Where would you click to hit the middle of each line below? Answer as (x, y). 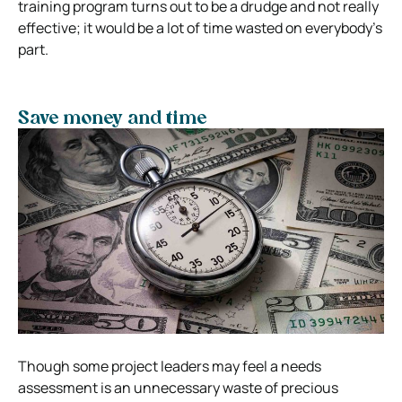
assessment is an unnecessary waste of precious (178, 388)
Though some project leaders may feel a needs (170, 367)
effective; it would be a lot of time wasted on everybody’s (200, 27)
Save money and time (112, 119)
